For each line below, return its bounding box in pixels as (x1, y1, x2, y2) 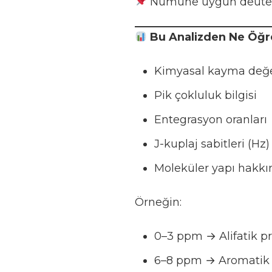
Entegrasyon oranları (154, 113, 267, 126)
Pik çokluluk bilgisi (154, 89, 257, 102)
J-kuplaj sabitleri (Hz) (154, 137, 270, 151)
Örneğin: (134, 195, 182, 209)
